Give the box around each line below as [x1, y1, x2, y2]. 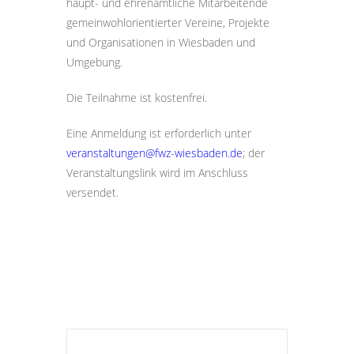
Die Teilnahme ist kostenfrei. [66, 90, 207, 105]
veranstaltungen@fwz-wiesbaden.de [66, 145, 243, 160]
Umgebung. [66, 55, 122, 70]
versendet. [66, 185, 119, 200]
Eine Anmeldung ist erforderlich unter [66, 126, 251, 141]
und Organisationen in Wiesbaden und [66, 35, 255, 50]
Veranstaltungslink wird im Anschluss [66, 165, 248, 180]
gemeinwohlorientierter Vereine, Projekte [66, 15, 269, 30]
